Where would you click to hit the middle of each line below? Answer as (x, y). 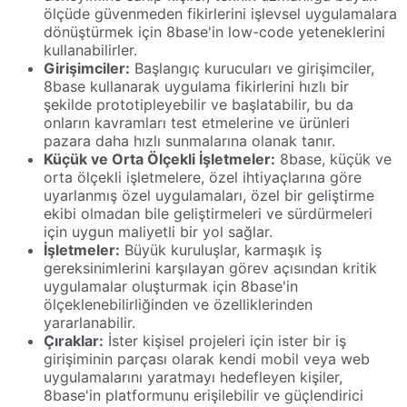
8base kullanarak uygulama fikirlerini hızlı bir (196, 86)
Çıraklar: (74, 340)
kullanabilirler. (90, 50)
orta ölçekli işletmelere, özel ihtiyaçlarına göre (203, 177)
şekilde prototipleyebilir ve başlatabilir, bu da (199, 104)
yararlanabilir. (89, 322)
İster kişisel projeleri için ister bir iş (225, 340)
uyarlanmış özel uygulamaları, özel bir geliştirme (209, 195)
